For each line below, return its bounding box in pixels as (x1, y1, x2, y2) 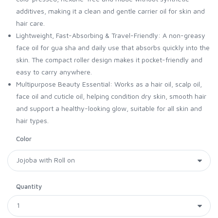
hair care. (16, 18, 45, 27)
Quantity (16, 182, 42, 190)
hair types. (16, 116, 49, 125)
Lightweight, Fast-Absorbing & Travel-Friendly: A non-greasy (16, 31, 205, 39)
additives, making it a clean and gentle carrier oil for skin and (16, 6, 205, 15)
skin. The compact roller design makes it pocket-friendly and (16, 55, 202, 64)
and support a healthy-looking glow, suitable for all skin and (16, 104, 202, 112)
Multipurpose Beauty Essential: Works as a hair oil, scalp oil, (16, 79, 202, 88)
